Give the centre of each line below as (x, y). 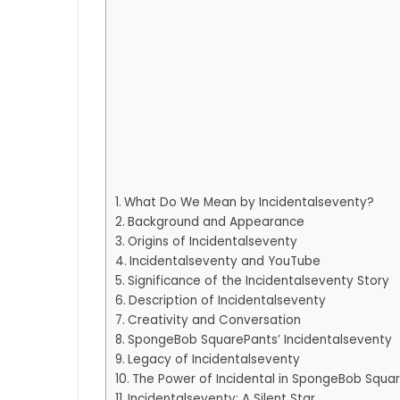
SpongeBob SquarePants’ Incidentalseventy (259, 340)
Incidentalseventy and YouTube (225, 262)
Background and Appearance (216, 222)
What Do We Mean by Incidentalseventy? (249, 203)
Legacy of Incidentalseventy (213, 360)
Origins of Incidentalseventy (212, 242)
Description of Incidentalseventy (227, 301)
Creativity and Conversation (214, 321)
